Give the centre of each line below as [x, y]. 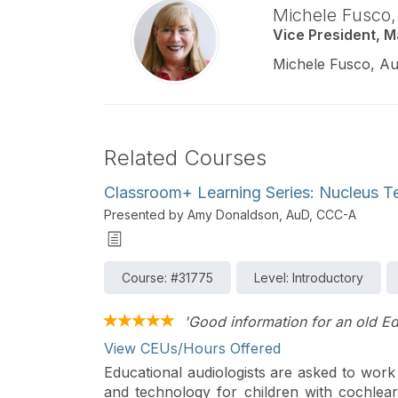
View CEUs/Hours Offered [192, 348]
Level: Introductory [309, 278]
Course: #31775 [167, 278]
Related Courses [185, 158]
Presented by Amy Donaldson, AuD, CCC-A [230, 215]
